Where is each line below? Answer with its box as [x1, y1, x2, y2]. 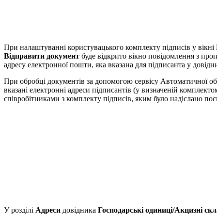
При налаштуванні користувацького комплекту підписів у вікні [4, 43, 216, 51]
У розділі [4, 205, 35, 214]
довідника [61, 205, 98, 214]
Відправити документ [4, 51, 79, 60]
